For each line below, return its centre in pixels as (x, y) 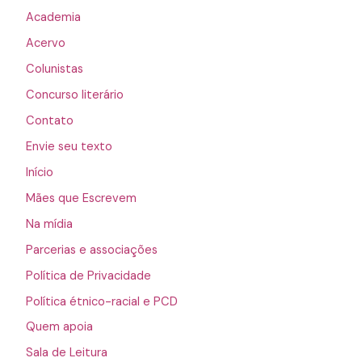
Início (39, 172)
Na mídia (49, 224)
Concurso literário (74, 95)
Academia (53, 18)
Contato (49, 120)
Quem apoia (59, 327)
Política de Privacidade (88, 276)
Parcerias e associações (91, 250)
